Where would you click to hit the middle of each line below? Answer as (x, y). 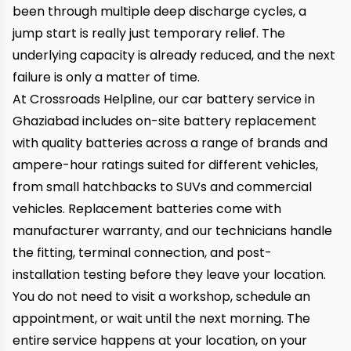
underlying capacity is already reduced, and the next (174, 55)
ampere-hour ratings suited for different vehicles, (165, 165)
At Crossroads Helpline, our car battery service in (164, 99)
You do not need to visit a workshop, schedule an (161, 297)
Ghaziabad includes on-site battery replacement (165, 121)
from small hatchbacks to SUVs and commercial (162, 187)
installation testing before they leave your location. (169, 275)
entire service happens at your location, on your (160, 340)
